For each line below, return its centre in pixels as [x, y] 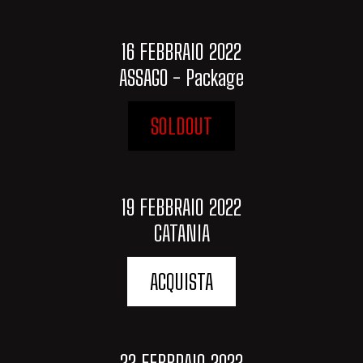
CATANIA [181, 233]
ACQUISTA [181, 282]
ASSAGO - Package [181, 77]
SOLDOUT [181, 126]
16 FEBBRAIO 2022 [181, 51]
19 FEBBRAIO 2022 [181, 207]
